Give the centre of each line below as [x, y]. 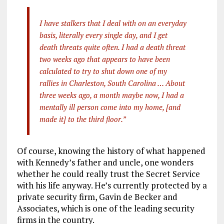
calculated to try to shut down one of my [103, 71]
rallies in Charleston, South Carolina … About [112, 83]
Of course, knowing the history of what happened [111, 150]
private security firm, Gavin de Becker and [97, 196]
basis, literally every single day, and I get [103, 35]
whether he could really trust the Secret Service [108, 173]
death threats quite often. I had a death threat [112, 47]
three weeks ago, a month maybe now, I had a [111, 95]
